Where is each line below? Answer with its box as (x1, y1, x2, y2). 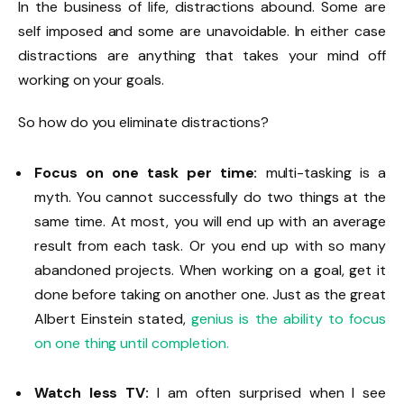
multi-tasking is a (257, 162, 386, 182)
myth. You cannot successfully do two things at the (34, 187, 386, 207)
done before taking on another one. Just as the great (34, 284, 386, 304)
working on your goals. (18, 69, 164, 89)
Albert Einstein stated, (34, 308, 192, 328)
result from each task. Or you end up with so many (34, 235, 386, 255)
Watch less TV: (34, 382, 150, 402)
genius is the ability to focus (191, 308, 386, 328)
